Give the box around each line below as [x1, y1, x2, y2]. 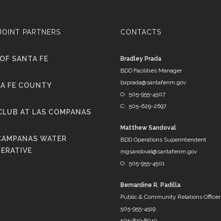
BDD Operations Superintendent [120, 136, 206, 143]
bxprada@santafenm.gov [120, 79, 186, 86]
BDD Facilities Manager [120, 67, 182, 74]
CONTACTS [120, 28, 161, 36]
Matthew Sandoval [120, 124, 176, 131]
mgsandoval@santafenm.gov [120, 148, 197, 155]
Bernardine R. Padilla [120, 182, 181, 188]
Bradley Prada [120, 55, 161, 62]
